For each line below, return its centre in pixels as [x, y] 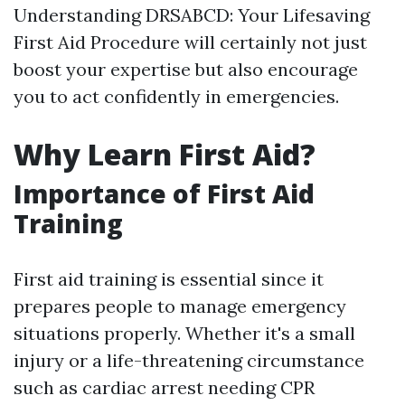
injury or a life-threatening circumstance [189, 360]
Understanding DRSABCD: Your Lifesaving [192, 15]
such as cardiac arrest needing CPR [164, 387]
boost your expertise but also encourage [186, 69]
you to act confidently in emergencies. [176, 96]
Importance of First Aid [164, 193]
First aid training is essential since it [169, 279]
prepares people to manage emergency [180, 306]
